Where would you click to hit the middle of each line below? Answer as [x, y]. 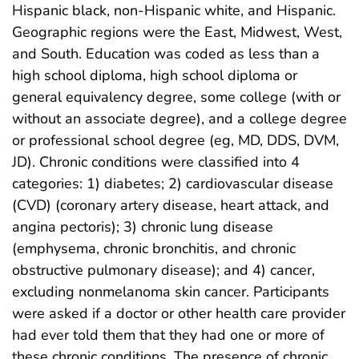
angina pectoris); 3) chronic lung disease [143, 226]
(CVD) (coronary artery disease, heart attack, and [171, 205]
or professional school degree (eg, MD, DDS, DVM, [175, 140]
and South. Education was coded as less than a [166, 53]
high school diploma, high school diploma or [155, 75]
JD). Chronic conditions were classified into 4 [156, 161]
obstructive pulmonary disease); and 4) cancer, [163, 270]
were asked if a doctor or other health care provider [179, 313]
